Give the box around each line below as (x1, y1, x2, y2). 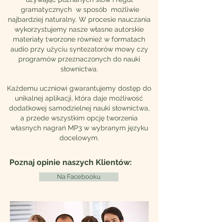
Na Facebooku (57, 173, 101, 180)
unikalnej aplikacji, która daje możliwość (15, 94, 143, 102)
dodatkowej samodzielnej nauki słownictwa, (8, 104, 150, 112)
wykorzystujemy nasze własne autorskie (14, 25, 144, 33)
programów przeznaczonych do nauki (18, 55, 140, 63)
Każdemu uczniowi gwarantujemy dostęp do (7, 84, 151, 92)
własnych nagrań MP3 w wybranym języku (10, 124, 148, 132)
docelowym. (59, 134, 99, 142)
